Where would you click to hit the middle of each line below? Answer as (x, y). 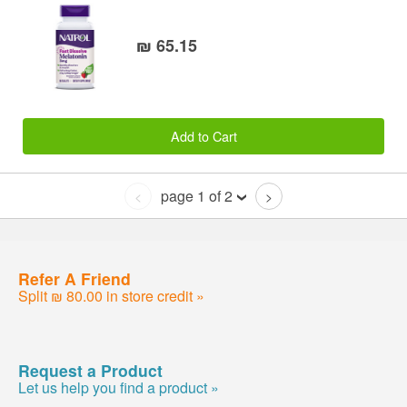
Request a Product (90, 370)
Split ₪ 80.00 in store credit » (111, 295)
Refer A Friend (74, 278)
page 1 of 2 (197, 196)
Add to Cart (203, 135)
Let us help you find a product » (119, 387)
